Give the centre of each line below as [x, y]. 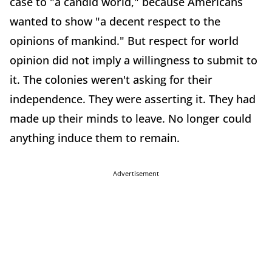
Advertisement [136, 173]
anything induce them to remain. [95, 138]
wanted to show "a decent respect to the [115, 21]
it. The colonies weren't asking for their [111, 79]
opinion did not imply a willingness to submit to [134, 60]
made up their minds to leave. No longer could [131, 118]
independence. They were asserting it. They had [133, 99]
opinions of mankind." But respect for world [124, 40]
